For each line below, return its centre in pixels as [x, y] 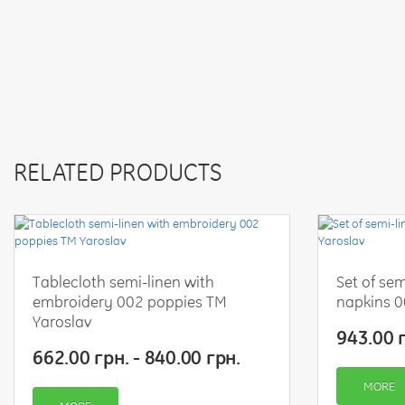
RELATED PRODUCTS [118, 172]
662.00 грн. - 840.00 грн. [137, 357]
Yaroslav [62, 321]
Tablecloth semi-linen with [123, 281]
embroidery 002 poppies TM [130, 301]
